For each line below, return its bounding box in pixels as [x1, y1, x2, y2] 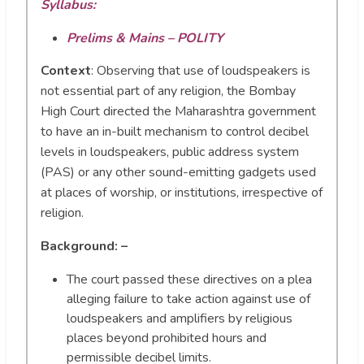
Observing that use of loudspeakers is [97, 62, 310, 80]
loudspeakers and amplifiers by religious [67, 310, 292, 328]
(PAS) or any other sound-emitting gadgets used [41, 163, 316, 182]
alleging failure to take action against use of [67, 290, 310, 309]
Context [41, 62, 91, 80]
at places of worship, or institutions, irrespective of [41, 184, 323, 202]
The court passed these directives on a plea [67, 271, 312, 289]
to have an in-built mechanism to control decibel [41, 123, 309, 141]
